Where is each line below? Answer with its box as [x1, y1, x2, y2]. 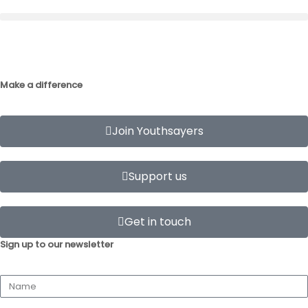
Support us [128, 168, 187, 184]
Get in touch [124, 214, 191, 230]
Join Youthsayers [111, 123, 203, 139]
